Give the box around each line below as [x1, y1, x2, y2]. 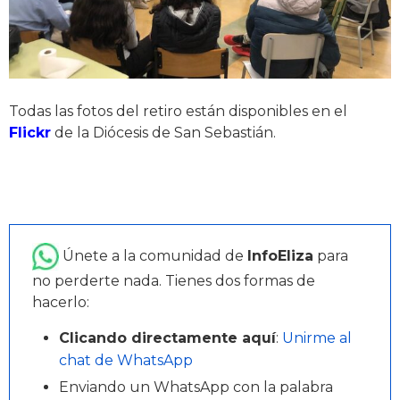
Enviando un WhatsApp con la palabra [59, 379, 333, 396]
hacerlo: [32, 294, 89, 311]
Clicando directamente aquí [59, 329, 276, 346]
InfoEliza [247, 246, 313, 264]
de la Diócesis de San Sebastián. [54, 124, 276, 141]
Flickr [9, 124, 51, 141]
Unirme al [282, 329, 352, 346]
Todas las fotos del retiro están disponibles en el [9, 103, 347, 120]
